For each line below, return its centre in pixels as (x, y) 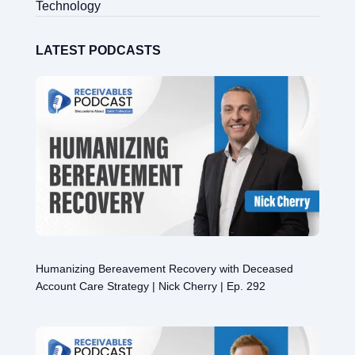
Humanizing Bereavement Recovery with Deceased (164, 268)
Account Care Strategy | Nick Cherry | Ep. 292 (150, 286)
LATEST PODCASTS (98, 50)
